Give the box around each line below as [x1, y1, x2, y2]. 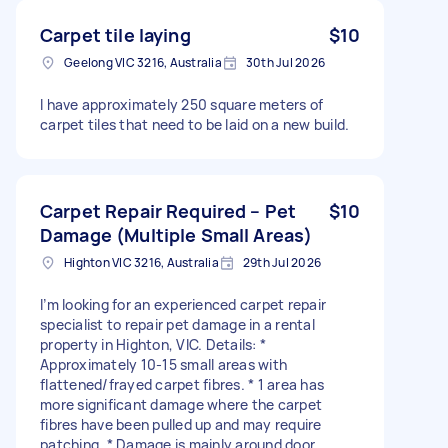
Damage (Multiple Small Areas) [40, 222, 313, 247]
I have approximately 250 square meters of [40, 94, 324, 114]
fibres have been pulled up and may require [40, 414, 322, 434]
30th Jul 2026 [245, 53, 325, 71]
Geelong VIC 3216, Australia [64, 53, 222, 71]
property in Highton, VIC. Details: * [40, 334, 266, 354]
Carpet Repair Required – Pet [40, 198, 297, 223]
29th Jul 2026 [242, 253, 321, 271]
